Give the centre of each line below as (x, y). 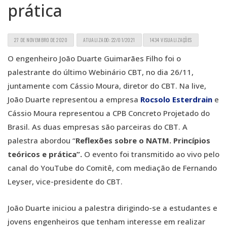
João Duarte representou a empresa (74, 99)
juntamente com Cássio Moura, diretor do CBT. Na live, (107, 86)
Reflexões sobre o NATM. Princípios (143, 140)
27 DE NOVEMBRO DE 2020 (41, 40)
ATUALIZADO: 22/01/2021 (109, 40)
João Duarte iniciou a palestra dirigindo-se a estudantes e (112, 208)
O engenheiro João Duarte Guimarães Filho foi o (94, 58)
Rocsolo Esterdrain (176, 99)
